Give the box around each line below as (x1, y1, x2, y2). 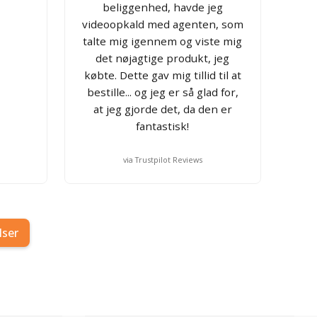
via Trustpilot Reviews (122, 154, 202, 165)
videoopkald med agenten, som (81, 16, 243, 31)
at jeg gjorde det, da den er (93, 101, 232, 116)
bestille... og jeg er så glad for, (86, 84, 238, 99)
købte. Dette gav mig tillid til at (83, 67, 241, 82)
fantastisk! (136, 118, 190, 133)
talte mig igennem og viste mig (83, 33, 243, 48)
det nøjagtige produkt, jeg (96, 50, 230, 65)
